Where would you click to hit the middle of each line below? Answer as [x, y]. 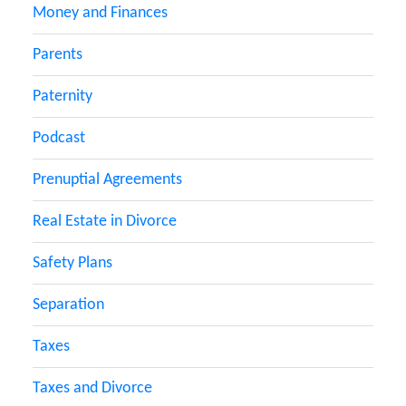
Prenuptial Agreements [107, 179]
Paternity [63, 96]
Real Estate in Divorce [105, 221]
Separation [68, 304]
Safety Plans [72, 263]
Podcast [59, 138]
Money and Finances [100, 13]
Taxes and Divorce [92, 388]
